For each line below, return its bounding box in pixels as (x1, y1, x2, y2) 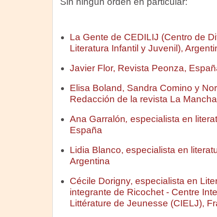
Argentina (69, 156, 110, 166)
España (69, 125, 102, 135)
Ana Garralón (69, 114, 125, 124)
